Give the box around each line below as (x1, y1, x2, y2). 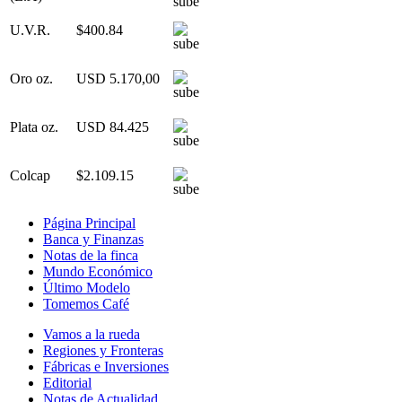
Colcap (10, 167, 50, 183)
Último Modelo (43, 279, 130, 295)
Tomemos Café (43, 295, 129, 311)
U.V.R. (10, 22, 50, 38)
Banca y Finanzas (43, 231, 144, 247)
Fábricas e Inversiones (43, 358, 169, 374)
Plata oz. (10, 118, 58, 135)
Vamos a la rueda (43, 326, 140, 342)
